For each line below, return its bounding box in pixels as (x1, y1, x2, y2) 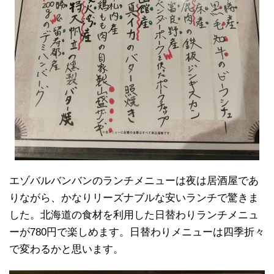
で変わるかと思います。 (9, 243, 124, 255)
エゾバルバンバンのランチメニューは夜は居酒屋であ (9, 174, 259, 187)
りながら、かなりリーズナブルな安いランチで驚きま (9, 191, 259, 204)
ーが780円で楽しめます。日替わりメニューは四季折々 (9, 226, 265, 238)
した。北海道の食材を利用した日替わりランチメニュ (9, 209, 259, 221)
